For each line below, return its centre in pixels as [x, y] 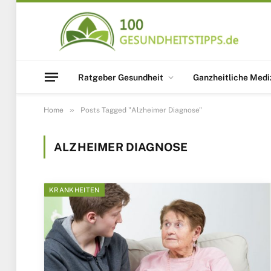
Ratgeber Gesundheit [121, 77]
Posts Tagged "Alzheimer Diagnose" [141, 110]
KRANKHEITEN [74, 190]
